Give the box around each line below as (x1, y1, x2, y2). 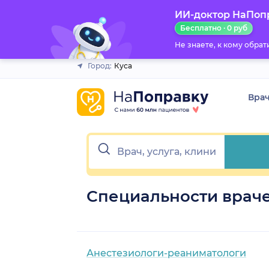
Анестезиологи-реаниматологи (86, 247, 246, 259)
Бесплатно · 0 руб (180, 23, 247, 32)
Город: (88, 61, 112, 70)
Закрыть (111, 11, 149, 22)
